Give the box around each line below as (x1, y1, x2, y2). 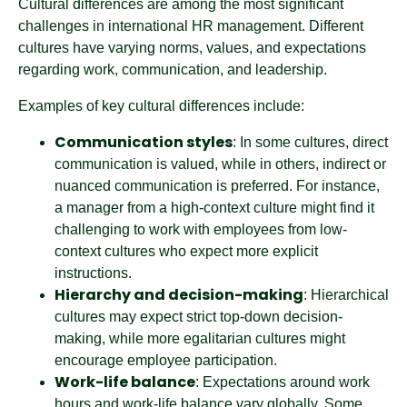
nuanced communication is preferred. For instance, (55, 178, 380, 194)
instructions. (55, 265, 132, 281)
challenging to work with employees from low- (55, 222, 347, 237)
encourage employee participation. (55, 352, 277, 368)
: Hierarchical (303, 287, 389, 303)
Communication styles (55, 132, 233, 153)
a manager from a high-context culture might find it (55, 200, 374, 215)
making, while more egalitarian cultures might (55, 331, 345, 346)
